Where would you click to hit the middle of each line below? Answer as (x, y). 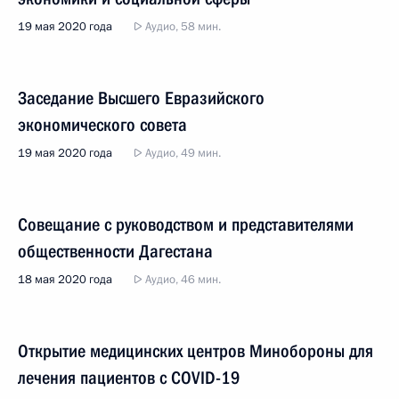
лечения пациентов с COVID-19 (129, 378)
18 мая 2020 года (65, 280)
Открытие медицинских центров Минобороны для (195, 351)
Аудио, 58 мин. (182, 27)
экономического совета (102, 125)
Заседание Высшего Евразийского (141, 98)
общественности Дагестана (115, 251)
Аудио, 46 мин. (182, 280)
